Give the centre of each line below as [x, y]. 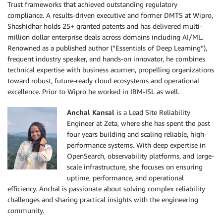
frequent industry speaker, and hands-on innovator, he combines [106, 59]
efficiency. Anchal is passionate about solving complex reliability [106, 189]
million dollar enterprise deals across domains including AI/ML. [105, 37]
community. [26, 211]
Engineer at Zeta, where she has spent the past [139, 123]
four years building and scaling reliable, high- [137, 134]
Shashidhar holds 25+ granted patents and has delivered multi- [105, 26]
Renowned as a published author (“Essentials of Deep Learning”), [107, 48]
